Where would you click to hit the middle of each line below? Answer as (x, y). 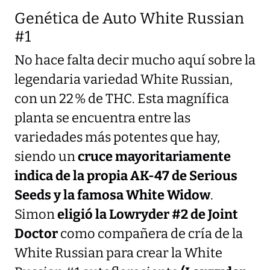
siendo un (46, 156)
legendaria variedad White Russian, (124, 79)
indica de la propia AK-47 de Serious (126, 176)
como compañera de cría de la (150, 234)
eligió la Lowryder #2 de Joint (148, 214)
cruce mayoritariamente (154, 156)
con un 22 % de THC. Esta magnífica (122, 99)
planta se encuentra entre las (102, 118)
